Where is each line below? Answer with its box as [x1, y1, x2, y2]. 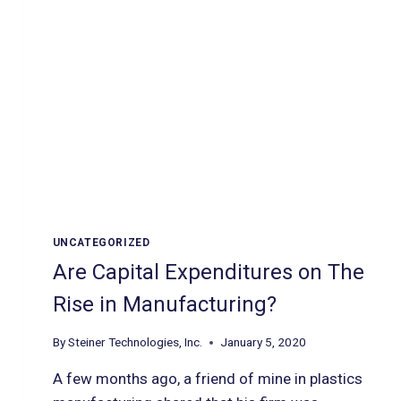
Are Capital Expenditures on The [52, 260, 364, 286]
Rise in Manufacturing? [52, 292, 277, 318]
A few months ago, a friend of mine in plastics [52, 370, 363, 388]
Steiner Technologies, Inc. [67, 335, 202, 350]
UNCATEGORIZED [52, 235, 150, 249]
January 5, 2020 [219, 335, 306, 350]
